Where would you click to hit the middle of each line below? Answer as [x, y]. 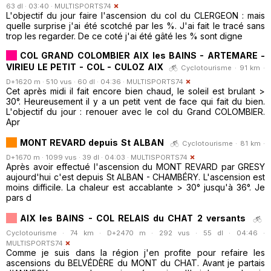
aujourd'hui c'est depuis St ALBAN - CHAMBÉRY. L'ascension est [135, 177]
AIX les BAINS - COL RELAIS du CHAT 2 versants [133, 218]
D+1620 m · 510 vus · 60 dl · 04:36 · [66, 81]
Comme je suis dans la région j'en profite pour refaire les [135, 252]
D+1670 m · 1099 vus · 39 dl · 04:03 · [68, 157]
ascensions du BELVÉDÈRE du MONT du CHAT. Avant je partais [135, 263]
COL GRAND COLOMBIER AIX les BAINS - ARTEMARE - [142, 55]
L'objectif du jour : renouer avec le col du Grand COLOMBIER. [135, 111]
